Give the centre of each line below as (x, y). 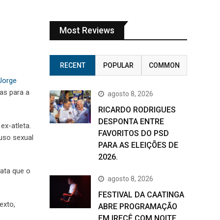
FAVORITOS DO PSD (134, 133)
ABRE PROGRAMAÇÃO (138, 206)
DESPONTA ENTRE (131, 122)
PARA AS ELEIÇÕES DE (138, 145)
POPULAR (118, 65)
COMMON (164, 65)
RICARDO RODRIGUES (137, 110)
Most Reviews (87, 30)
